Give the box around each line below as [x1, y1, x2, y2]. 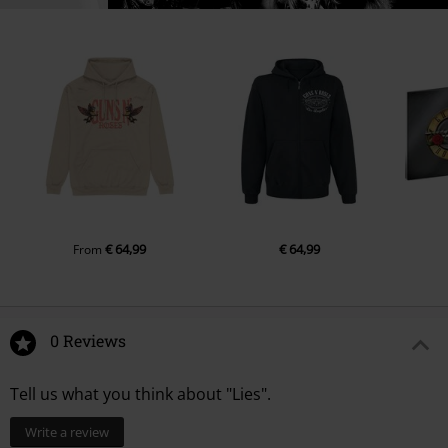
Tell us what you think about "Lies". [10, 383, 271, 406]
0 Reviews [50, 330, 126, 352]
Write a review [25, 423, 109, 442]
